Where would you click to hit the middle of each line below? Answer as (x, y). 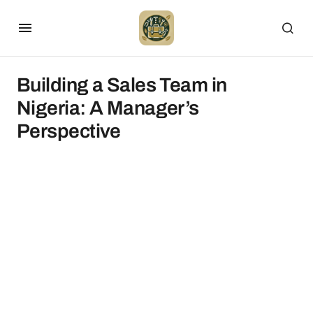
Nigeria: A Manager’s (108, 108)
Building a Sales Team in (122, 85)
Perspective (69, 131)
